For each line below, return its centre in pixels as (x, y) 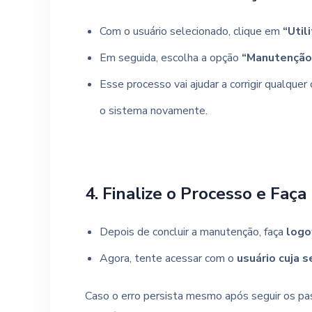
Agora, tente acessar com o (168, 258)
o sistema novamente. (153, 111)
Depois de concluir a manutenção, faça (193, 232)
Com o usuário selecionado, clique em (191, 31)
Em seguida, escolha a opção (170, 58)
